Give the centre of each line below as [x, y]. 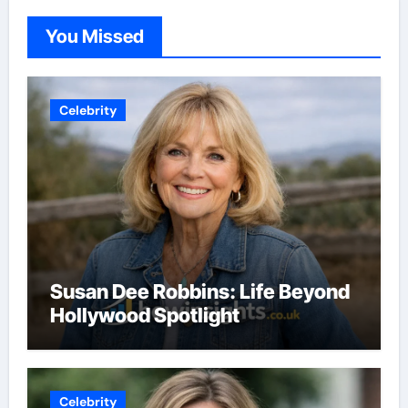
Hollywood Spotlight [144, 315]
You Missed [94, 36]
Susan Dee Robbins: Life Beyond [199, 291]
